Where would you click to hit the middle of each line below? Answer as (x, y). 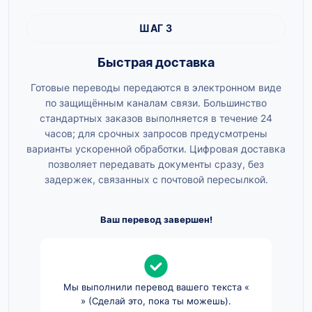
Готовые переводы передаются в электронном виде (156, 88)
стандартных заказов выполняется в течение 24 (156, 118)
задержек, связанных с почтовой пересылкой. (156, 180)
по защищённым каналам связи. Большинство (156, 103)
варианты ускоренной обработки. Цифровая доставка (156, 149)
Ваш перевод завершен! (156, 220)
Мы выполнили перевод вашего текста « (156, 287)
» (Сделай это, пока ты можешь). (156, 301)
